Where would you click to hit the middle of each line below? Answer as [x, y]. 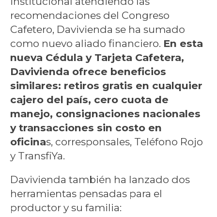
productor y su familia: [66, 208]
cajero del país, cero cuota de [89, 99]
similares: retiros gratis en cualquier [106, 85]
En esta [183, 43]
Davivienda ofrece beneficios [88, 71]
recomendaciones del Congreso [90, 15]
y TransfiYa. [37, 155]
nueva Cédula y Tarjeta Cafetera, [97, 57]
